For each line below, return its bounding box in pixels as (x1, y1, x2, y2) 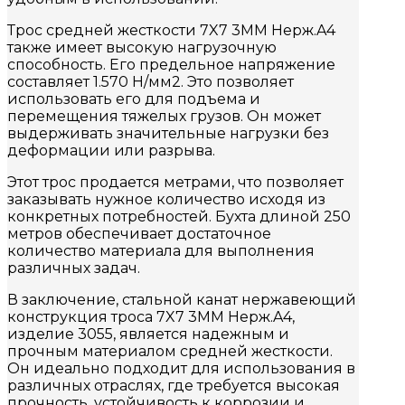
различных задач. (7, 259, 140, 278)
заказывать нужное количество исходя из (7, 191, 325, 209)
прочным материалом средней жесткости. (7, 343, 333, 361)
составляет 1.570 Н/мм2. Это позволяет (7, 73, 294, 91)
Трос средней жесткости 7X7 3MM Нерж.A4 (7, 22, 335, 40)
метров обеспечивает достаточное (7, 225, 271, 243)
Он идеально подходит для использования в (7, 360, 355, 378)
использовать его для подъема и (7, 90, 260, 108)
